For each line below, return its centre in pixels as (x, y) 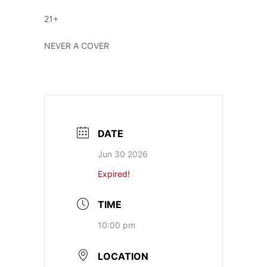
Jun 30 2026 (123, 154)
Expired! (114, 173)
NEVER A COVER (77, 45)
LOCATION (123, 256)
